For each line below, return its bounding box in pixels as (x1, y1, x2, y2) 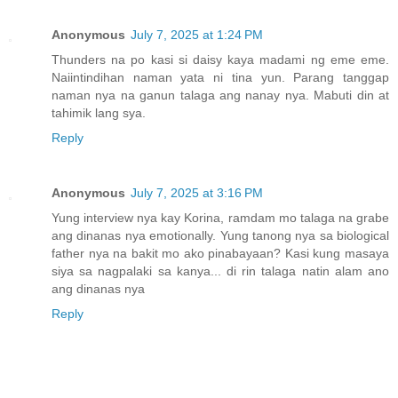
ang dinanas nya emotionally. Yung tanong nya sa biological (52, 227, 389, 243)
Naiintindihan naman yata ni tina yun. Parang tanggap (52, 69, 389, 84)
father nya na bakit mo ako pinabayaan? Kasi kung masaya (52, 245, 389, 260)
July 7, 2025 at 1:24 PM (131, 27, 263, 42)
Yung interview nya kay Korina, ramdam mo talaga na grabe (52, 210, 389, 225)
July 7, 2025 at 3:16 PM (131, 185, 263, 200)
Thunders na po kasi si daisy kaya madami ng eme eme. (52, 52, 389, 67)
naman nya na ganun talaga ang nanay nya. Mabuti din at (52, 87, 389, 102)
